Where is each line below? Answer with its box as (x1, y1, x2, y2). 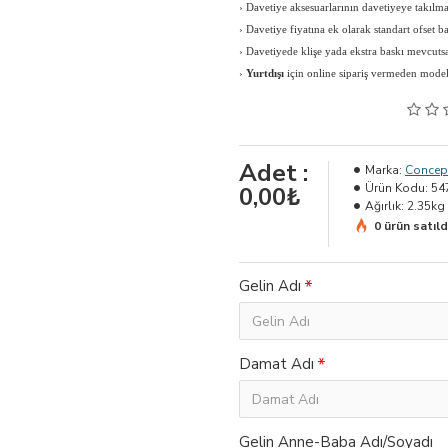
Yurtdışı (246, 67, 284, 79)
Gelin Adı (239, 276, 301, 296)
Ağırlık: (365, 198, 404, 214)
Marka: (365, 162, 402, 178)
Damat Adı (239, 354, 314, 374)
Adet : (239, 157, 308, 189)
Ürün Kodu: (365, 180, 428, 196)
